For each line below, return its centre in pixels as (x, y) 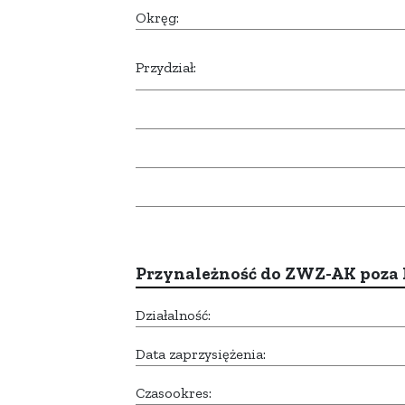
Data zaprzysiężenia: (201, 354)
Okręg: (157, 18)
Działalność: (173, 316)
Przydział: (166, 68)
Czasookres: (174, 393)
